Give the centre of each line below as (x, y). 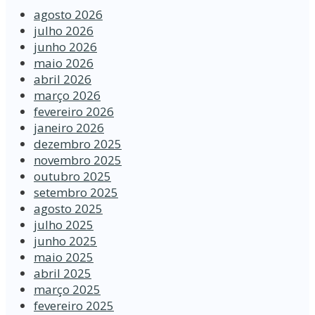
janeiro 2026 (69, 128)
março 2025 (67, 290)
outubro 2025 (72, 176)
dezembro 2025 (78, 144)
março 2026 (67, 96)
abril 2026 (63, 79)
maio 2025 (64, 257)
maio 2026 (64, 63)
